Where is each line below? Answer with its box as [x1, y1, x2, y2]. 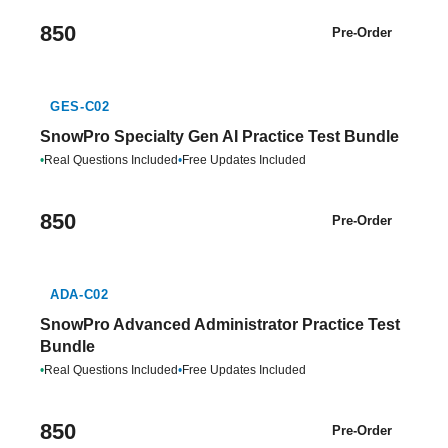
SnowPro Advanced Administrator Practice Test [40, 316, 400, 333]
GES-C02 [50, 99, 110, 114]
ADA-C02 [50, 287, 109, 302]
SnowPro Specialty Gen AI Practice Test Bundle [40, 128, 399, 145]
